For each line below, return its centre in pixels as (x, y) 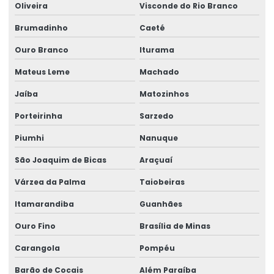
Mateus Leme (42, 72)
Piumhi (29, 138)
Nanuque (158, 138)
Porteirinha (39, 116)
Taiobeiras (162, 182)
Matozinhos (164, 94)
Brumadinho (41, 28)
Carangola (37, 248)
